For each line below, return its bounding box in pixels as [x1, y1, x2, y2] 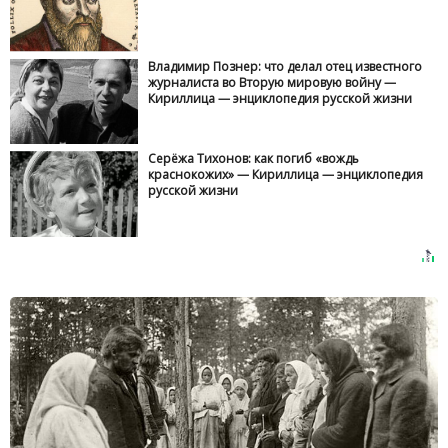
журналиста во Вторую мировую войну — [148, 73, 397, 91]
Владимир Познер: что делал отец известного [148, 57, 423, 75]
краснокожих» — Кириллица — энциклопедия [148, 166, 424, 184]
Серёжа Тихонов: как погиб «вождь [148, 150, 360, 168]
